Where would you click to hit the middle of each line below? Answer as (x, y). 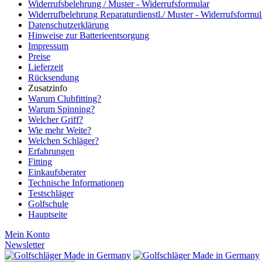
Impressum (48, 46)
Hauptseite (48, 214)
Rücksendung (54, 77)
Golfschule (48, 204)
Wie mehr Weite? (60, 130)
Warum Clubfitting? (65, 99)
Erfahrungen (51, 151)
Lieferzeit (46, 67)
